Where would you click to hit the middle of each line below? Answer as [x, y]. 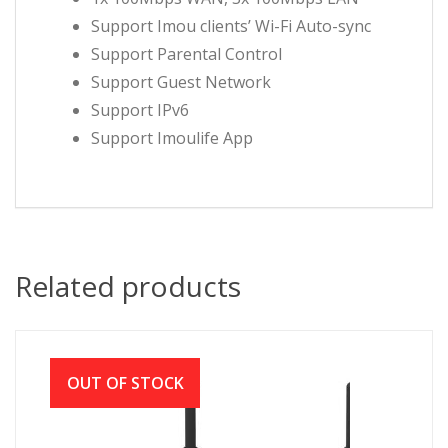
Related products [128, 285]
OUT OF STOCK [125, 382]
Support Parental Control [186, 53]
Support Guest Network [181, 81]
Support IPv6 [140, 109]
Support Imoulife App [172, 137]
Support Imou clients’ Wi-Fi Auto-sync [231, 25]
